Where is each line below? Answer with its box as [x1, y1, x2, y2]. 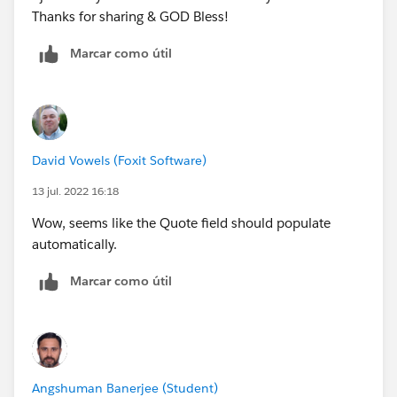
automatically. [32, 235, 117, 253]
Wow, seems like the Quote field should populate [32, 214, 331, 231]
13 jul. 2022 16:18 [32, 183, 119, 198]
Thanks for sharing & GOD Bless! [32, 7, 229, 25]
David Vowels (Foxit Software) [32, 152, 206, 168]
